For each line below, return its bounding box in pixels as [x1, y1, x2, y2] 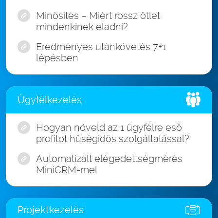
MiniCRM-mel [36, 164, 97, 176]
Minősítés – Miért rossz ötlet [36, 10, 160, 22]
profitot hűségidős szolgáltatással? [36, 133, 189, 145]
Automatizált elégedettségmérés [36, 153, 182, 165]
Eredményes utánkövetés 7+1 [36, 41, 166, 53]
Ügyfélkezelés [18, 93, 82, 106]
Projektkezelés [18, 204, 84, 216]
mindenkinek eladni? [36, 21, 127, 33]
